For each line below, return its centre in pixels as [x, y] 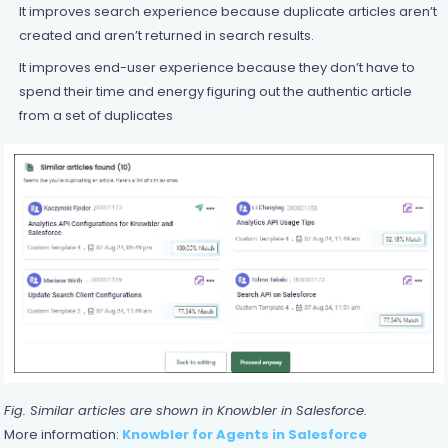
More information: [62, 434]
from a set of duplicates [95, 115]
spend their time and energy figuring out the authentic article [215, 91]
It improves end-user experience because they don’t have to [216, 67]
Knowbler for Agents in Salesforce [244, 434]
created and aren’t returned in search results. [166, 35]
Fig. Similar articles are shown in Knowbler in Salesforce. [185, 410]
